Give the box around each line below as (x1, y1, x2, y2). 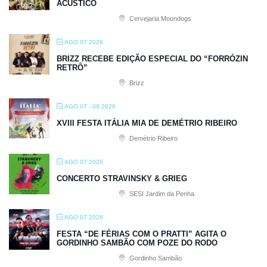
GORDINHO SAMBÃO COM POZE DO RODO (57, 238, 218, 247)
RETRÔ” (57, 63, 88, 72)
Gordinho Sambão (128, 254, 182, 262)
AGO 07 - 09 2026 (64, 103, 116, 110)
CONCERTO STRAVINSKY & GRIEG (57, 173, 187, 183)
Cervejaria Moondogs (128, 14, 191, 22)
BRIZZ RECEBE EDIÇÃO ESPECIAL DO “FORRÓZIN (57, 54, 248, 63)
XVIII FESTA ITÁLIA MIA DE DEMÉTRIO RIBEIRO (57, 118, 237, 128)
